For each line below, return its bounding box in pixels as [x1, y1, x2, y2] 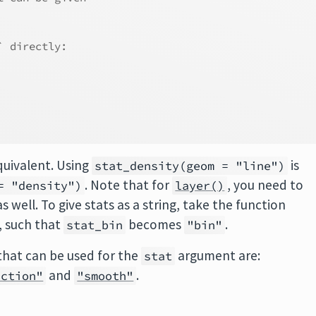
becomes [126, 216, 185, 233]
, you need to [227, 176, 304, 193]
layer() [175, 178, 225, 193]
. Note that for [85, 176, 173, 193]
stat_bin [66, 217, 123, 233]
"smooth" [77, 268, 134, 284]
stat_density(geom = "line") [95, 158, 286, 174]
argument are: [175, 247, 261, 264]
